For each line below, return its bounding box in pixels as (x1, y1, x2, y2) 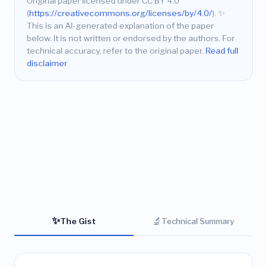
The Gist (60, 216, 96, 226)
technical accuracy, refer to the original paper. (27, 46, 206, 56)
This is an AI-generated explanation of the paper (27, 21, 214, 31)
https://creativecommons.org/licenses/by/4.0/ (29, 8, 212, 18)
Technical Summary (162, 216, 234, 226)
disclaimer (27, 58, 67, 69)
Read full (206, 46, 238, 56)
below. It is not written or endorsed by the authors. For (27, 33, 235, 44)
